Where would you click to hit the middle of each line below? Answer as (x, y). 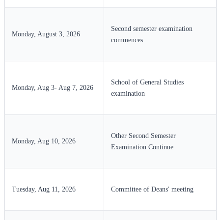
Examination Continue (142, 147)
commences (127, 40)
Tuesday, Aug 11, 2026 (44, 189)
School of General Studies (147, 82)
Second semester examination (152, 28)
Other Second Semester (143, 136)
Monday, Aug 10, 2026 (44, 141)
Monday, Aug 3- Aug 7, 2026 (53, 87)
